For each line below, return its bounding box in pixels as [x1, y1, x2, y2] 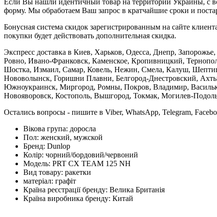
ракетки [65, 168, 91, 176]
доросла [70, 124, 96, 133]
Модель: [23, 159, 52, 168]
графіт [55, 176, 76, 185]
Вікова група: [23, 124, 70, 133]
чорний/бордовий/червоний [46, 150, 138, 159]
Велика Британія [109, 185, 165, 194]
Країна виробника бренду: [23, 194, 112, 202]
